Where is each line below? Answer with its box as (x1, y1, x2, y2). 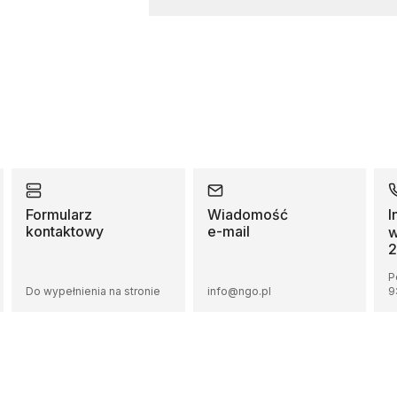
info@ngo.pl (206, 284, 271, 298)
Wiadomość (206, 206, 292, 223)
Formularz (25, 206, 92, 223)
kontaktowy (25, 222, 104, 240)
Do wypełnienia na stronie (25, 284, 160, 298)
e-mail (206, 222, 250, 240)
